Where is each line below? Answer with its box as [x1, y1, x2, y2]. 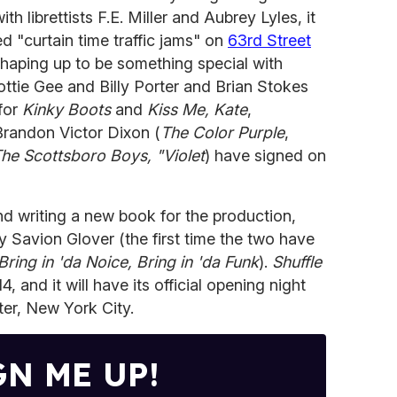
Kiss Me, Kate [147, 99, 247, 119]
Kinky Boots [22, 99, 111, 119]
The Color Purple [160, 122, 284, 142]
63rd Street [228, 30, 311, 50]
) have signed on [205, 145, 326, 165]
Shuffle [272, 252, 322, 271]
